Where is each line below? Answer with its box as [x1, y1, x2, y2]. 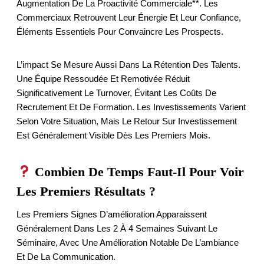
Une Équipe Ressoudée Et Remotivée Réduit [16, 74, 190, 84]
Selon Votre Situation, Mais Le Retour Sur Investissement [16, 116, 237, 127]
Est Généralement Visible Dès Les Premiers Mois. [16, 130, 210, 141]
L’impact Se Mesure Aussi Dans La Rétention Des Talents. [16, 60, 240, 70]
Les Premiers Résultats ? [16, 184, 156, 199]
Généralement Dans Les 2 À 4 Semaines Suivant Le [16, 223, 217, 234]
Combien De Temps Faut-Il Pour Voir [31, 164, 245, 180]
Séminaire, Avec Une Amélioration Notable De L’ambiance [16, 237, 239, 248]
